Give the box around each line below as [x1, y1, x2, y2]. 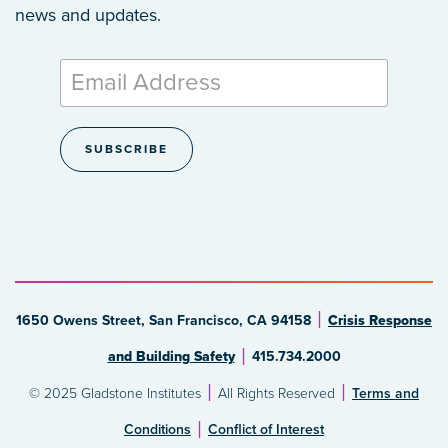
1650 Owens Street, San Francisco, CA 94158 [16, 311, 311, 329]
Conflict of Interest [208, 421, 324, 439]
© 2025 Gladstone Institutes [29, 384, 201, 402]
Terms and [352, 384, 419, 402]
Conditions [124, 421, 191, 439]
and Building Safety [107, 348, 235, 366]
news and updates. [15, 3, 161, 26]
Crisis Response [328, 311, 432, 329]
